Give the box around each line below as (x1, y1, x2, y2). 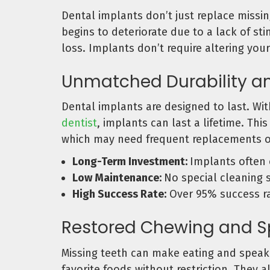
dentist (61, 116, 97, 130)
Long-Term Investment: (72, 155, 190, 169)
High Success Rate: (72, 187, 166, 201)
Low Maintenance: (72, 171, 164, 185)
